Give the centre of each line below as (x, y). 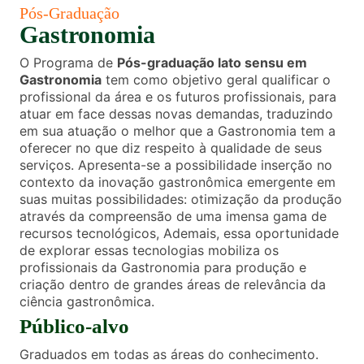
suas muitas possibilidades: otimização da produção (181, 199)
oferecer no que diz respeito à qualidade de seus (171, 147)
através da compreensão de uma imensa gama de (173, 216)
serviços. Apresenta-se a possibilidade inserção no (176, 165)
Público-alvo (74, 327)
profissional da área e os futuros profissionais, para (178, 96)
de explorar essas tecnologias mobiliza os (149, 250)
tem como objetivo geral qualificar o (216, 79)
